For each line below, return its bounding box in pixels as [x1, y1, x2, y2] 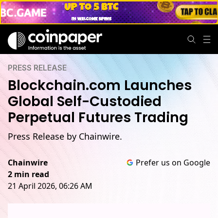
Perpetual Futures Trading [8, 108, 188, 127]
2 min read [8, 169, 49, 180]
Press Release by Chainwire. [8, 130, 122, 142]
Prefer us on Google [136, 157, 210, 168]
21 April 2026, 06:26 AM [8, 181, 92, 191]
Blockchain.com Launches [8, 76, 192, 95]
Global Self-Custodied [8, 92, 162, 111]
